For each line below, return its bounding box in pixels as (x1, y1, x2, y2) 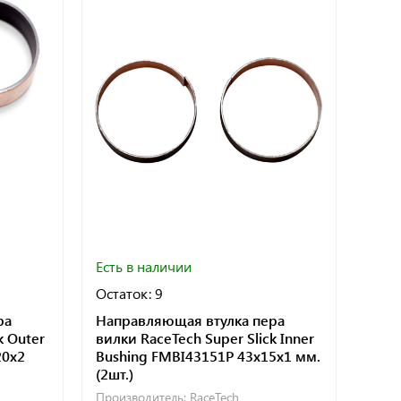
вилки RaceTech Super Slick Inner (95, 328, 314, 347)
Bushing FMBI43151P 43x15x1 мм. (95, 346, 320, 365)
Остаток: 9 (95, 283, 163, 303)
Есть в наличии (95, 256, 192, 276)
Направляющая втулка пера (95, 310, 285, 329)
